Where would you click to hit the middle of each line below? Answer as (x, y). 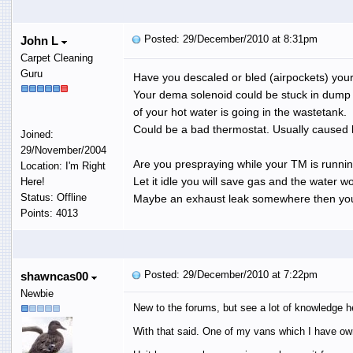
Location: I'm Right (63, 165)
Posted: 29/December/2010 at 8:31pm (229, 39)
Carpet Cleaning (56, 58)
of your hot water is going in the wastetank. (240, 111)
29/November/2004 (63, 150)
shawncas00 (56, 276)
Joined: (37, 134)
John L (41, 40)
